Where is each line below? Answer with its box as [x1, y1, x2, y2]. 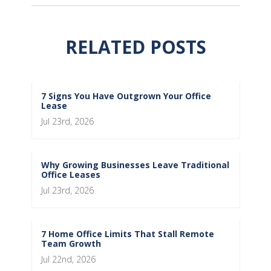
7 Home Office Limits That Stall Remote [41, 228, 214, 240]
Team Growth [41, 238, 101, 250]
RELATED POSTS [65, 34, 206, 60]
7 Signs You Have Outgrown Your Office [41, 90, 211, 102]
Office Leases [41, 169, 100, 181]
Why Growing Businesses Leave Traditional [41, 159, 229, 171]
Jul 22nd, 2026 [41, 253, 96, 266]
